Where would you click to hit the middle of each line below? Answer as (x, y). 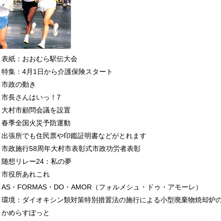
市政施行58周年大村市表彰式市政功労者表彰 (71, 148)
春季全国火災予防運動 (36, 123)
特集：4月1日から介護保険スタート (57, 71)
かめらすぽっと (25, 212)
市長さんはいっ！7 (31, 97)
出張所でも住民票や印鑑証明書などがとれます (74, 135)
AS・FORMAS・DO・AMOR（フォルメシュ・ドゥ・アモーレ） (102, 187)
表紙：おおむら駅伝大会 (39, 58)
